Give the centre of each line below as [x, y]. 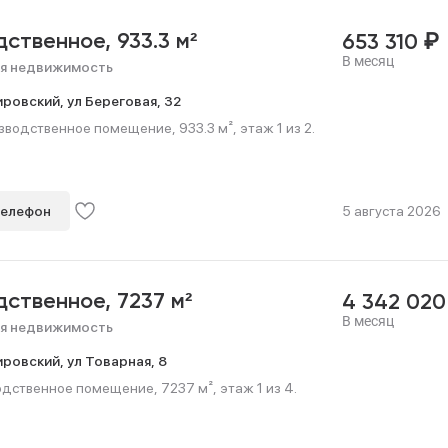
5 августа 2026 [391, 211]
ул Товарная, [112, 360]
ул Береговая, [115, 100]
